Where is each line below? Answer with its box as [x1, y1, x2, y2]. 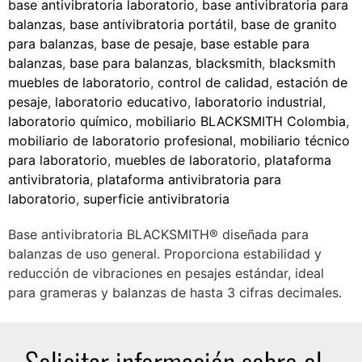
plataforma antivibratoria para [97, 171, 281, 188]
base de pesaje [101, 36, 193, 53]
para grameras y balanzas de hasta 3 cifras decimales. [8, 284, 342, 301]
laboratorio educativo [55, 94, 187, 111]
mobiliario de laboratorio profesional [8, 133, 233, 149]
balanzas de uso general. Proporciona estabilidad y [8, 246, 322, 263]
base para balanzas [69, 55, 188, 72]
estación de [276, 74, 347, 91]
